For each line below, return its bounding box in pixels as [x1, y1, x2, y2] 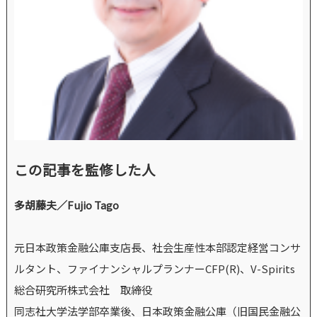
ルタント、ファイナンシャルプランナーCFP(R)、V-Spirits [13, 260, 295, 276]
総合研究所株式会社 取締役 [13, 282, 152, 297]
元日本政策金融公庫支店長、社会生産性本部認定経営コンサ [13, 239, 301, 255]
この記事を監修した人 [13, 158, 156, 180]
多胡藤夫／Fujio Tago [13, 197, 119, 212]
